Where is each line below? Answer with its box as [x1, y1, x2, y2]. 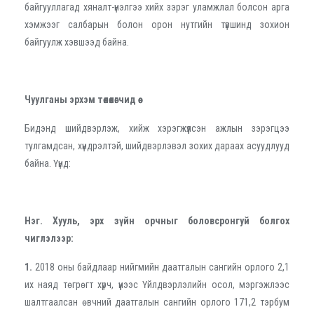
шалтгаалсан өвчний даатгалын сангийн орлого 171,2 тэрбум [25, 296, 289, 308]
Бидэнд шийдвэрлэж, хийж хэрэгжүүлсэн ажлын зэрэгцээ [25, 122, 289, 134]
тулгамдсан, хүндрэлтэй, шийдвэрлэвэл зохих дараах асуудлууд [25, 139, 289, 151]
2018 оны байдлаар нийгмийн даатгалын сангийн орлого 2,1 [35, 261, 289, 273]
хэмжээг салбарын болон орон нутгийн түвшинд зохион [25, 18, 289, 30]
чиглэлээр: [25, 232, 74, 244]
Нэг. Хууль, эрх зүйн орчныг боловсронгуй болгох [25, 214, 289, 226]
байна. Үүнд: [25, 157, 71, 169]
